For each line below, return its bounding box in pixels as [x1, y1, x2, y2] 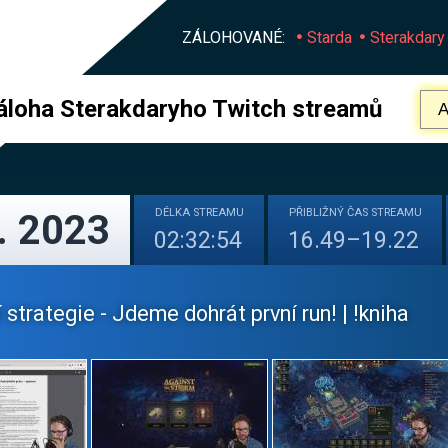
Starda [307, 28, 352, 47]
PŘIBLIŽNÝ [289, 206, 347, 219]
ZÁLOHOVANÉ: [182, 28, 285, 47]
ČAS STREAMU [347, 206, 422, 219]
